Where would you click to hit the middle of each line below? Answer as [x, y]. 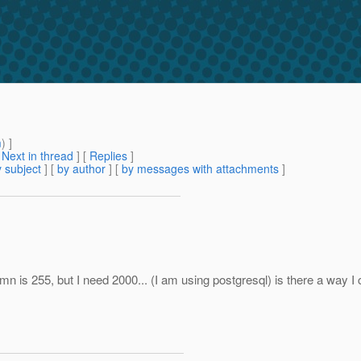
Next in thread [37, 156]
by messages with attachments [200, 169]
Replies [108, 156]
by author [81, 169]
